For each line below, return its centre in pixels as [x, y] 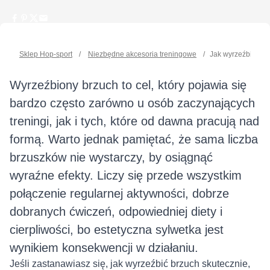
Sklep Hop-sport [46, 54]
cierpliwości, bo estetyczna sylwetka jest [117, 229]
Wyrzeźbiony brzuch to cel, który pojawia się [128, 85]
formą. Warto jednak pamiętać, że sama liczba [134, 139]
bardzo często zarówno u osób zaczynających [132, 103]
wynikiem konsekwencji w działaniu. [104, 247]
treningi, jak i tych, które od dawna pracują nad [134, 121]
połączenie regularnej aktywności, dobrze [119, 193]
